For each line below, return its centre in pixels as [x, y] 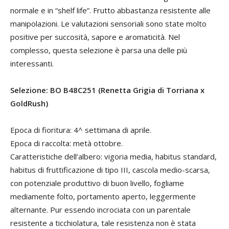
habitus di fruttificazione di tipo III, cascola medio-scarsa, [110, 170]
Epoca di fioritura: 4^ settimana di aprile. [81, 130]
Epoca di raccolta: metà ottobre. [66, 143]
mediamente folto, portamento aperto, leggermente [103, 196]
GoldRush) [29, 103]
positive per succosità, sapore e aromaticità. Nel [95, 37]
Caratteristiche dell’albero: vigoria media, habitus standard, [113, 156]
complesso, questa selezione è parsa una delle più [99, 50]
